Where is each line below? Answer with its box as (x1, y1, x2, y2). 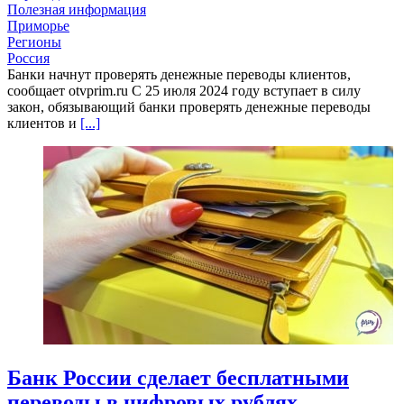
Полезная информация (7, 2, 146, 18)
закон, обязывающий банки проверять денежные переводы (7, 99, 371, 115)
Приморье (7, 18, 69, 34)
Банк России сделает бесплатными (7, 366, 349, 390)
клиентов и (7, 115, 80, 132)
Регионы (7, 34, 61, 50)
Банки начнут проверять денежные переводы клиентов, (7, 67, 351, 83)
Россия (7, 50, 50, 67)
